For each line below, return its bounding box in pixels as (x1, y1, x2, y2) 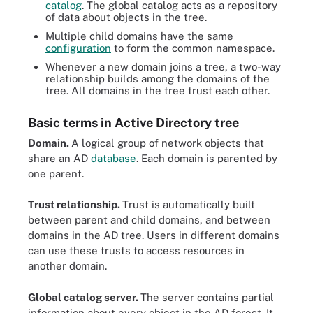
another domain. (28, 260, 107, 272)
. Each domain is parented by (136, 152, 277, 164)
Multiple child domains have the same (45, 29, 233, 42)
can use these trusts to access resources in (28, 245, 245, 256)
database (91, 152, 136, 164)
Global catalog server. (28, 291, 140, 303)
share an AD (28, 152, 91, 164)
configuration (45, 41, 111, 54)
